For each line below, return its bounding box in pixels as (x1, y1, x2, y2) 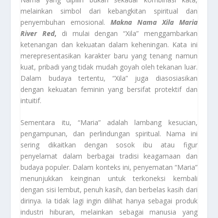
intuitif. (20, 95, 42, 105)
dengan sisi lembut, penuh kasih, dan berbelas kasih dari (20, 185, 198, 195)
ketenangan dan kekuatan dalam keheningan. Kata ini (20, 39, 198, 49)
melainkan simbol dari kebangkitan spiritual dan (20, 6, 198, 16)
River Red (20, 28, 55, 38)
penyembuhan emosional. (20, 17, 111, 27)
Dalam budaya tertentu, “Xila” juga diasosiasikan (20, 73, 198, 83)
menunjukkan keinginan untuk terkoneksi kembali (20, 174, 198, 183)
